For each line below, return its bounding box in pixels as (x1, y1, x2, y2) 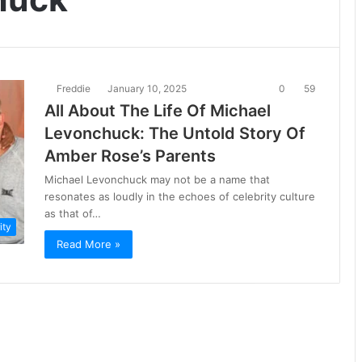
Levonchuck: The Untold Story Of (44, 124, 305, 143)
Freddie (57, 82, 90, 95)
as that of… (44, 207, 101, 220)
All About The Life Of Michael (44, 101, 271, 120)
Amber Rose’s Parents (44, 146, 216, 166)
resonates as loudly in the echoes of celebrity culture (44, 190, 315, 203)
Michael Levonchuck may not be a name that (44, 173, 270, 186)
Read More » (57, 238, 120, 250)
